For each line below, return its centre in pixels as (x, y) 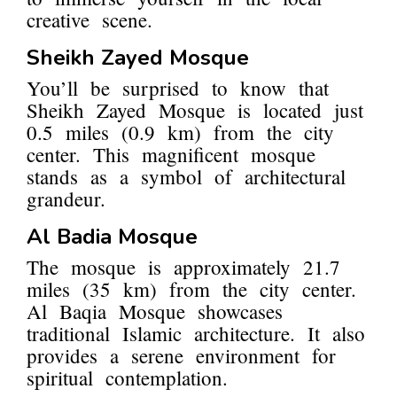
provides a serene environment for (181, 356)
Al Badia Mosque (112, 237)
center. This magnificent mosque (171, 155)
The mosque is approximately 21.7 (183, 267)
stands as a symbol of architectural (186, 177)
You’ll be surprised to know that (178, 88)
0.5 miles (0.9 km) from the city (180, 132)
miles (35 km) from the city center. (191, 289)
